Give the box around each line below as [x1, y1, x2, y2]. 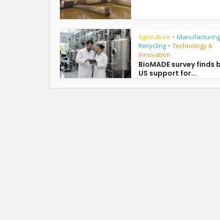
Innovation [138, 50, 170, 59]
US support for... [138, 68, 197, 78]
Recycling [138, 41, 166, 50]
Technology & [172, 41, 213, 50]
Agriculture [138, 32, 170, 41]
